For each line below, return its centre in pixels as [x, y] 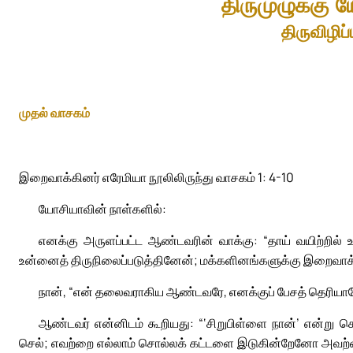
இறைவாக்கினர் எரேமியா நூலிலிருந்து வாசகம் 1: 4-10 [156, 177]
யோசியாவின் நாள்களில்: [102, 209]
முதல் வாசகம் [54, 112]
